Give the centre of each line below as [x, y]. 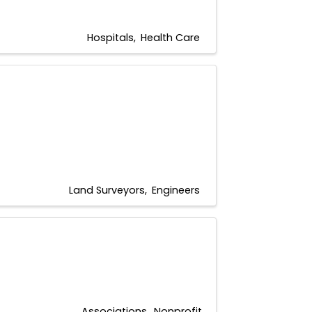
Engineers [176, 190]
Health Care [170, 37]
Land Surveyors [107, 190]
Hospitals [110, 37]
